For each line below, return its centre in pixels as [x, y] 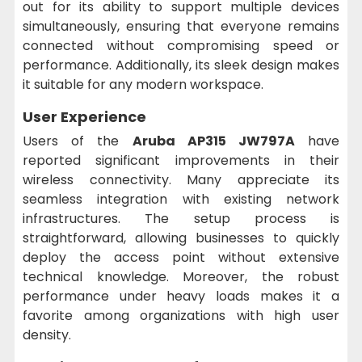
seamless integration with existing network [181, 199]
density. [47, 335]
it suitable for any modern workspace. [143, 84]
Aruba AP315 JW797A [213, 141]
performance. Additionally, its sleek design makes [181, 65]
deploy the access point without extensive [181, 257]
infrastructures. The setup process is [181, 218]
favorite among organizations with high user [181, 315]
